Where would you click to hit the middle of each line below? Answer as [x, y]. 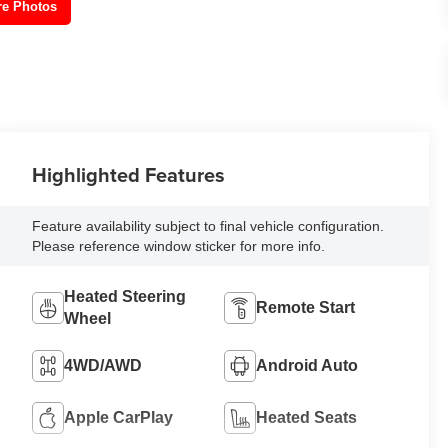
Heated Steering [125, 296]
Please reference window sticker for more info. [179, 245]
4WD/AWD [103, 365]
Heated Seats [307, 417]
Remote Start [306, 307]
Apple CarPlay [119, 417]
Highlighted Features [129, 174]
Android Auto [307, 365]
